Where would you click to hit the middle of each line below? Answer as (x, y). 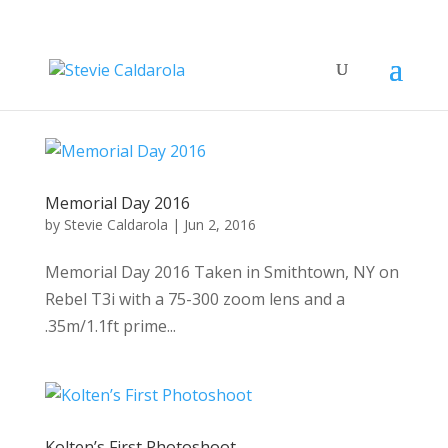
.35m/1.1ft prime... (110, 326)
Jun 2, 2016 (219, 224)
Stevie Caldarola (115, 224)
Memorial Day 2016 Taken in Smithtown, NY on (221, 272)
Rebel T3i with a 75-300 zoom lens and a (194, 299)
